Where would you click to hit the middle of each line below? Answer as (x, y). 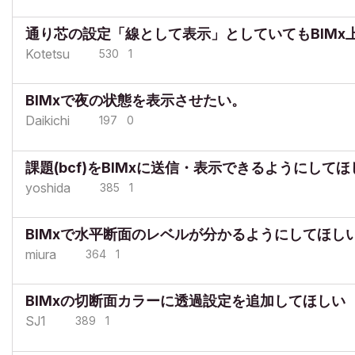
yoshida (48, 187)
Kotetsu (48, 53)
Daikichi (48, 121)
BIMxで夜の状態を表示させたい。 (136, 101)
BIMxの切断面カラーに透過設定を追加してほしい (185, 301)
